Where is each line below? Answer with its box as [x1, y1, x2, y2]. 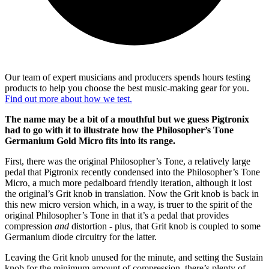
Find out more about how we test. [5, 94, 132, 104]
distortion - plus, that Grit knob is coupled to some [71, 221, 261, 232]
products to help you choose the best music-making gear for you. [5, 83, 249, 94]
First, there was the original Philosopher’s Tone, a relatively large [5, 156, 250, 167]
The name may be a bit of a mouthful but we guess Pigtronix [5, 114, 249, 125]
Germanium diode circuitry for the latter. [5, 232, 159, 243]
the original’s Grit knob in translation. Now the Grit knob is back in [5, 189, 259, 199]
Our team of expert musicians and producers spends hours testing [5, 72, 250, 83]
